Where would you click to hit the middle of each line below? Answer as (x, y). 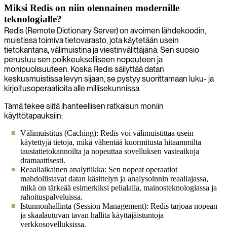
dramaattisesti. (43, 160)
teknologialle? (33, 19)
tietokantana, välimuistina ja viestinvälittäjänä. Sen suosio (102, 50)
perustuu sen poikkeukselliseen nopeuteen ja (83, 59)
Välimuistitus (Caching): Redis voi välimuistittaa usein (107, 133)
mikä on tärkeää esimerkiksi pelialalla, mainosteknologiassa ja (119, 187)
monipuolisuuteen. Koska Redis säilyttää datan (84, 69)
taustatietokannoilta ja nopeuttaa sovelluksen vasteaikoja (110, 151)
